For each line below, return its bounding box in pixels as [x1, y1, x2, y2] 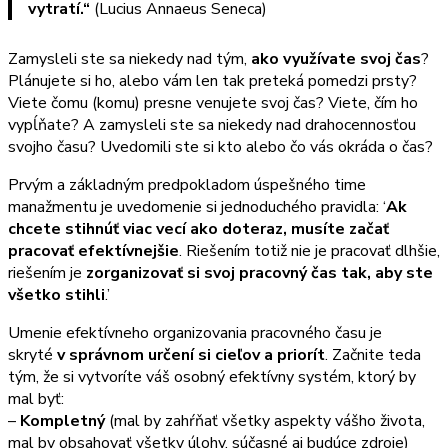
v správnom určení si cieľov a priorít [57, 343, 325, 366]
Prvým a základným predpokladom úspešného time [8, 173, 366, 196]
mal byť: [8, 387, 64, 410]
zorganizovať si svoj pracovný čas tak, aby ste [86, 261, 433, 284]
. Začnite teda [325, 343, 421, 366]
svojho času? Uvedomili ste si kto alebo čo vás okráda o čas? [8, 135, 433, 158]
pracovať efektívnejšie [8, 239, 179, 262]
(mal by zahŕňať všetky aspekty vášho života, [109, 409, 425, 432]
